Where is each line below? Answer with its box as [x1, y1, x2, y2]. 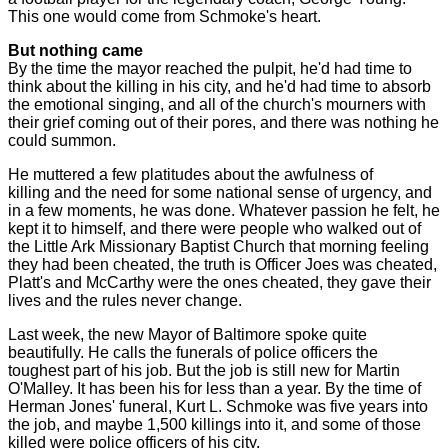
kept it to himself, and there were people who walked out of [8, 219, 421, 237]
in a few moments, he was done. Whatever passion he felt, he [8, 201, 440, 219]
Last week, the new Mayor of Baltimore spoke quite [8, 325, 367, 343]
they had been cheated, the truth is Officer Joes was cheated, [8, 255, 437, 273]
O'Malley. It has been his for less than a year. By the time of [8, 379, 421, 397]
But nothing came [8, 41, 143, 59]
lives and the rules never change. [8, 291, 242, 309]
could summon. [8, 131, 116, 149]
